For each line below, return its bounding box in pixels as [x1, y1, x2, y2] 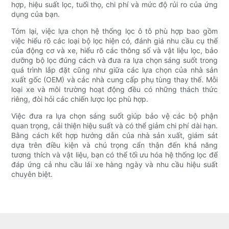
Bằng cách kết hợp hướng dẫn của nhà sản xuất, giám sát [11, 131, 218, 140]
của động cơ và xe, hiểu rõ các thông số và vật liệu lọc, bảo [11, 46, 218, 55]
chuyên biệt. [11, 170, 53, 179]
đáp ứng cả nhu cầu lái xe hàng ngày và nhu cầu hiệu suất [11, 160, 218, 169]
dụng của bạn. [11, 10, 60, 19]
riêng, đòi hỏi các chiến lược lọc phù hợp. [11, 95, 149, 104]
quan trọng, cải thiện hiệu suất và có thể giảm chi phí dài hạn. [11, 121, 218, 130]
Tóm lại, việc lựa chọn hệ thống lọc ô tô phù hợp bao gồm [11, 27, 218, 36]
